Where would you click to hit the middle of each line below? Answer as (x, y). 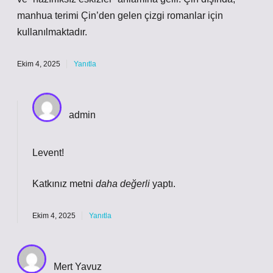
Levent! (48, 153)
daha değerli (123, 184)
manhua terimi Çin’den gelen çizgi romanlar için (120, 16)
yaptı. (163, 184)
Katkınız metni (64, 184)
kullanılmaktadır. (52, 32)
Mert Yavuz (78, 267)
